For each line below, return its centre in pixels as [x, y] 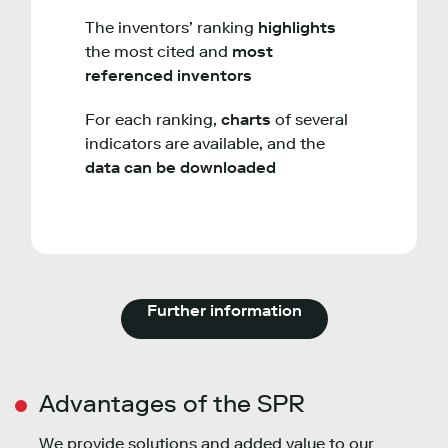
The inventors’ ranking [171, 28]
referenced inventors [168, 76]
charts [248, 120]
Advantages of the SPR [172, 404]
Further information [224, 311]
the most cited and [158, 52]
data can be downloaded [180, 168]
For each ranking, [153, 120]
